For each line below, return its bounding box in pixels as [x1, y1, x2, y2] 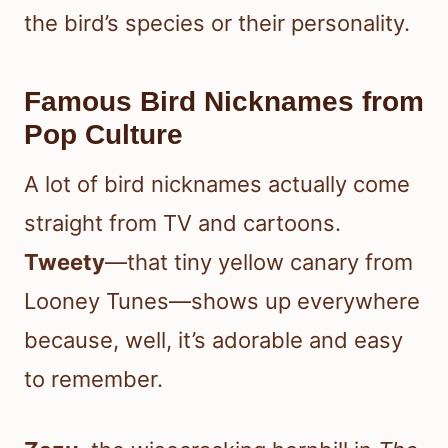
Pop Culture [24, 118, 183, 150]
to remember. [24, 365, 163, 392]
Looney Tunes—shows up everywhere [24, 287, 420, 314]
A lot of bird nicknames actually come [24, 170, 410, 197]
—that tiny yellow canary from [105, 248, 413, 275]
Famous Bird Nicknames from [24, 85, 424, 117]
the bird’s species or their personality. [24, 9, 410, 36]
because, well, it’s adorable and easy [24, 326, 403, 353]
